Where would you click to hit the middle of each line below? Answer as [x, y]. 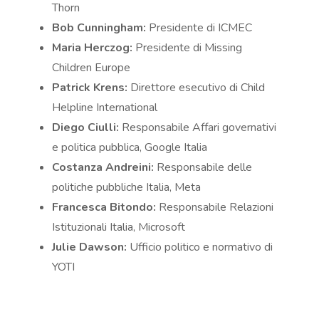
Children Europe [91, 68]
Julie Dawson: [90, 247]
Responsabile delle [203, 168]
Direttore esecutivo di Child [197, 88]
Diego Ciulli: [86, 128]
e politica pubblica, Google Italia [130, 148]
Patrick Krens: [90, 88]
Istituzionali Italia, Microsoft [119, 228]
